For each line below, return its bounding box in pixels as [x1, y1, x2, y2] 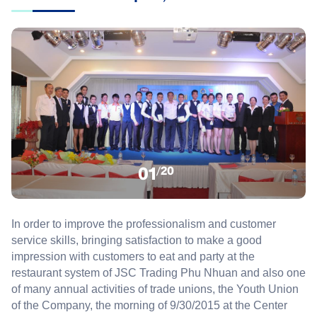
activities [91, 282, 135, 295]
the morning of [96, 299, 167, 311]
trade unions [150, 282, 212, 295]
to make [185, 234, 224, 246]
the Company [23, 299, 90, 311]
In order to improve [11, 217, 105, 230]
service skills [11, 234, 76, 246]
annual [54, 282, 88, 295]
